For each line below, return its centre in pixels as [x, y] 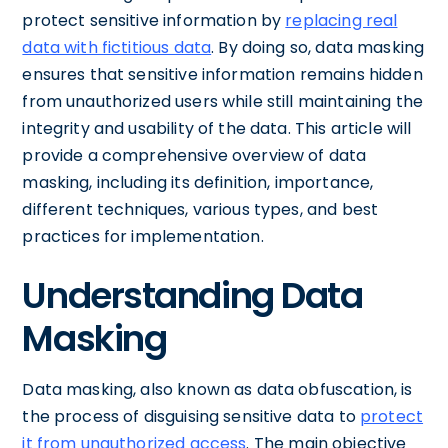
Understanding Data [192, 295]
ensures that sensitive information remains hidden [222, 74]
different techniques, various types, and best [200, 209]
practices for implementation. [143, 236]
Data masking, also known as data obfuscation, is [217, 389]
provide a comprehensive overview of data [194, 155]
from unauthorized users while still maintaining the [223, 101]
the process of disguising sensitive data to [191, 416]
